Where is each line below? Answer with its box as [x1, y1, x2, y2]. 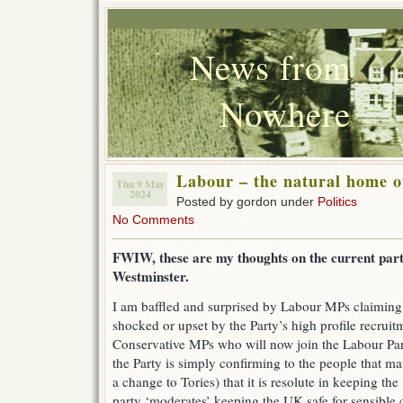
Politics [318, 194, 357, 209]
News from [190, 42, 351, 90]
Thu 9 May [115, 176, 165, 192]
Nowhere [219, 89, 351, 137]
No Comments [112, 212, 194, 227]
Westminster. [112, 266, 189, 287]
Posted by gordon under [176, 194, 318, 209]
